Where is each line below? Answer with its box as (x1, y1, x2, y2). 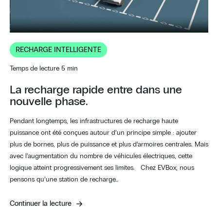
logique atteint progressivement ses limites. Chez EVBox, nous (10, 164, 194, 172)
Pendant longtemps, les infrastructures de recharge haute (10, 118, 178, 125)
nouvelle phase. (10, 96, 91, 108)
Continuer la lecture (10, 200, 73, 208)
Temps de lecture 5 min (10, 65, 78, 73)
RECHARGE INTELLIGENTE (16, 46, 101, 54)
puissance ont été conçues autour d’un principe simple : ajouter (10, 129, 197, 137)
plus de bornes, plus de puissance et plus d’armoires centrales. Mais (10, 141, 208, 148)
